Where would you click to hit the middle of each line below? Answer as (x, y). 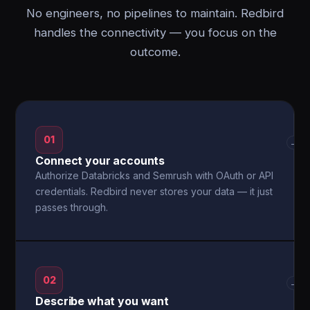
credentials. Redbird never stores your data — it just (154, 191)
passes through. (72, 207)
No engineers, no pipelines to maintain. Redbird (155, 13)
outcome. (155, 52)
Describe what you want (102, 301)
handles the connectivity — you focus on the (155, 33)
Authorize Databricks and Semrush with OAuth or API (155, 175)
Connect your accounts (100, 161)
